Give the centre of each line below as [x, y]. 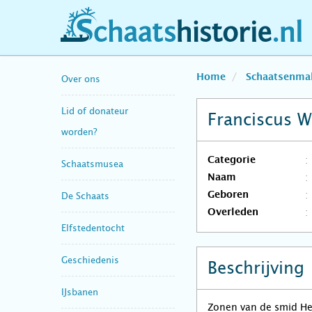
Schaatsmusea [92, 164]
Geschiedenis [90, 260]
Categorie [232, 160]
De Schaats [85, 196]
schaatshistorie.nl [123, 37]
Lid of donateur [95, 111]
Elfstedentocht [93, 228]
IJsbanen [80, 292]
